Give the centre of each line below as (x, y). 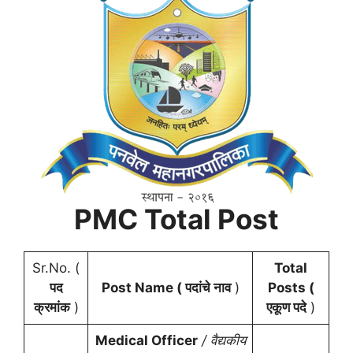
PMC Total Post (176, 219)
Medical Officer (146, 340)
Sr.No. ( (56, 268)
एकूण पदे (286, 307)
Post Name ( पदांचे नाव (166, 288)
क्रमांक (52, 307)
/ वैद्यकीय (221, 340)
